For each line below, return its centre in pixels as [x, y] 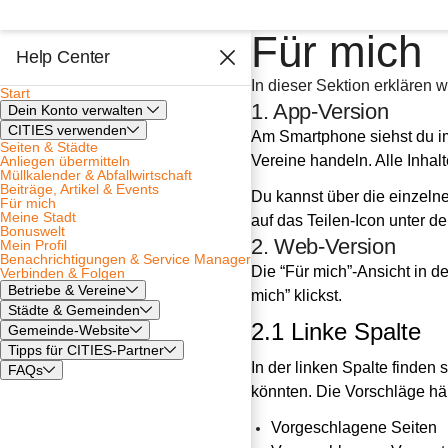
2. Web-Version [323, 246]
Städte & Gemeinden [74, 310]
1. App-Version [320, 111]
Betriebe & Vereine [67, 290]
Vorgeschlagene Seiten [354, 427]
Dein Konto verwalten [77, 110]
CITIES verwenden [67, 130]
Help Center [63, 57]
